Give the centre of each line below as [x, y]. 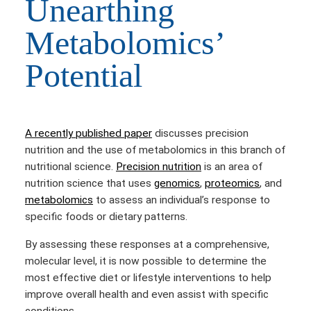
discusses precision [200, 134]
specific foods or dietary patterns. [106, 217]
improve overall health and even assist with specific [147, 294]
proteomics [232, 184]
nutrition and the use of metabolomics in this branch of [155, 150]
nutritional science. [70, 167]
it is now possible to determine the [183, 261]
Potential [84, 76]
